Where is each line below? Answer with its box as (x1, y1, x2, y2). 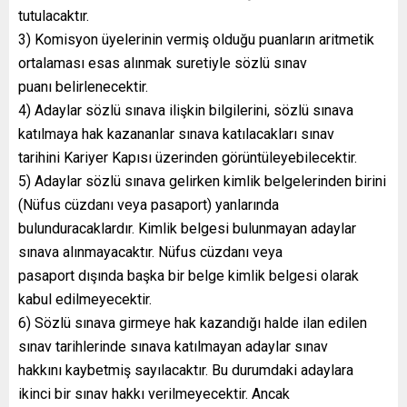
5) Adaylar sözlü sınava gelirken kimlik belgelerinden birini (18, 172, 386, 190)
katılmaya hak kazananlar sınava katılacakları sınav (18, 124, 334, 143)
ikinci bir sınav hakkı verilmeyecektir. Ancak (18, 384, 290, 402)
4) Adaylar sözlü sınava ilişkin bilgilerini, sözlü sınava (18, 101, 353, 119)
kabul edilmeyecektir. (18, 290, 152, 308)
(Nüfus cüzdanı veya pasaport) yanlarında (18, 195, 279, 213)
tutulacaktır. (18, 6, 89, 25)
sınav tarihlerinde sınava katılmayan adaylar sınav (18, 337, 328, 355)
